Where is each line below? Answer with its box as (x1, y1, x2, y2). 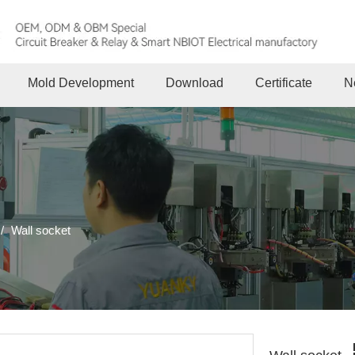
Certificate (254, 75, 312, 90)
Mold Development (27, 75, 134, 90)
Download (165, 75, 223, 90)
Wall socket (11, 223, 71, 237)
